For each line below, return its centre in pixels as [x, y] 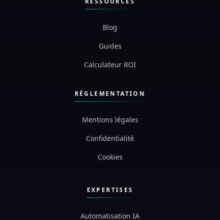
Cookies [110, 189]
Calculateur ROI [110, 97]
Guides [110, 78]
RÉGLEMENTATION [110, 126]
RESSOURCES [110, 33]
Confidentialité [110, 170]
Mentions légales [110, 152]
